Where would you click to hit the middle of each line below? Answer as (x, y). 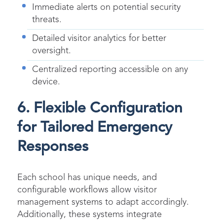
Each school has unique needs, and (87, 177)
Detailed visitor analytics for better (99, 38)
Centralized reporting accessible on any (110, 69)
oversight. (52, 51)
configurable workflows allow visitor (87, 190)
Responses (53, 147)
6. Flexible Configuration (100, 108)
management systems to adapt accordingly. (103, 202)
